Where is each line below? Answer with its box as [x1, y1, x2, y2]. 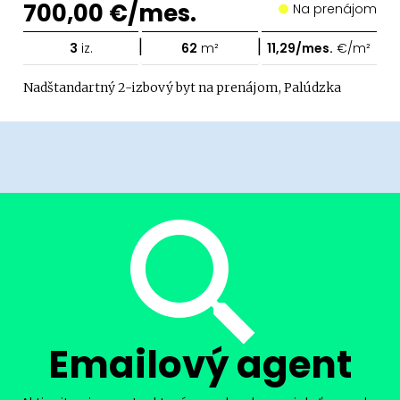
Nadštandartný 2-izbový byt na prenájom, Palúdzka [23, 79, 341, 96]
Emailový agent [47, 338, 352, 391]
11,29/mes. [267, 39, 334, 57]
